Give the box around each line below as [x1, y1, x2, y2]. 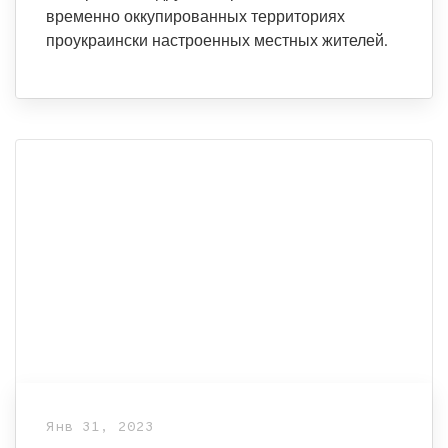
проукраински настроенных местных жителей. [46, 31, 387, 51]
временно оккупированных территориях [46, 7, 345, 27]
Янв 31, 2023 [46, 418, 154, 436]
